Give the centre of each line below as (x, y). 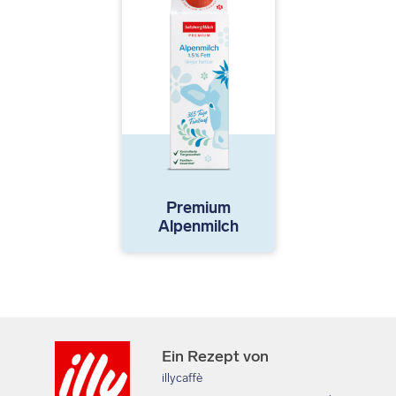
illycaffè (182, 378)
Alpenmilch (198, 227)
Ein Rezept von (215, 357)
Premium (198, 208)
